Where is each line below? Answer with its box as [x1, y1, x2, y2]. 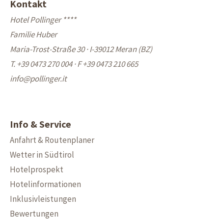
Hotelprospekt [10, 164, 63, 175]
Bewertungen [10, 208, 58, 219]
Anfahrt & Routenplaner [10, 135, 94, 145]
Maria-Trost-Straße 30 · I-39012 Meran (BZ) [10, 44, 152, 55]
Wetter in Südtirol [10, 149, 74, 160]
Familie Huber [10, 29, 57, 40]
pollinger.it [30, 73, 67, 84]
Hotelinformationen [10, 179, 81, 190]
